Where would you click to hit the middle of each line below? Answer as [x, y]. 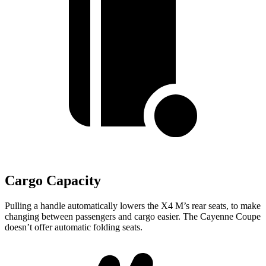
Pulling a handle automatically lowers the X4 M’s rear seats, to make [133, 205]
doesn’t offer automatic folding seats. [74, 227]
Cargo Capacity [53, 180]
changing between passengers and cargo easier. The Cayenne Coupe [133, 216]
